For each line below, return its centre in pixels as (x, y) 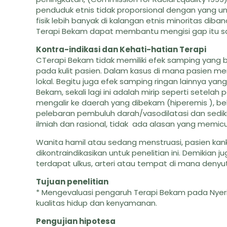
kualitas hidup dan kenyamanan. (97, 203)
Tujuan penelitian (72, 182)
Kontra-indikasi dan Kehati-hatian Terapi (121, 49)
